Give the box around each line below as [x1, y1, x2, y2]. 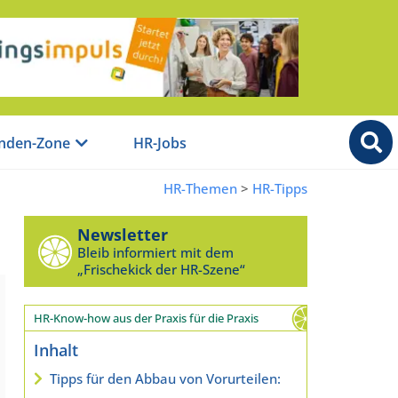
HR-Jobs [133, 133, 187, 154]
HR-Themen [163, 179, 237, 197]
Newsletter [76, 223, 168, 245]
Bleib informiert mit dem [76, 243, 234, 261]
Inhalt [33, 338, 78, 361]
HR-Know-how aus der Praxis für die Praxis [33, 309, 259, 326]
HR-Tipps [252, 179, 307, 197]
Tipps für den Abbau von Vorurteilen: [49, 369, 281, 387]
